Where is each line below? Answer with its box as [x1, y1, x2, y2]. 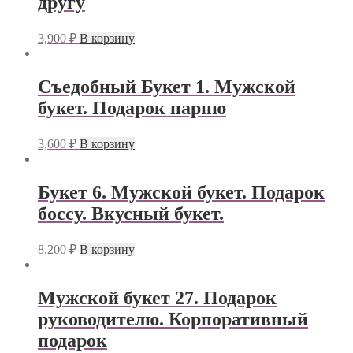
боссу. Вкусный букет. [38, 203, 224, 225]
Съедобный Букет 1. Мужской [38, 76, 295, 98]
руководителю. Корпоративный [38, 308, 308, 329]
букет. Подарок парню [38, 98, 226, 119]
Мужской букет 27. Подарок [38, 287, 277, 308]
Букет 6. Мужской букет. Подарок [38, 182, 325, 203]
